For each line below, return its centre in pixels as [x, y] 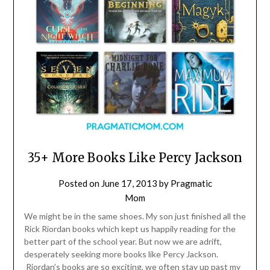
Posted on [80, 183]
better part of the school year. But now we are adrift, [123, 241]
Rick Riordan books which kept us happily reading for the [130, 228]
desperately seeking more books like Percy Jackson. [121, 254]
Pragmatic [191, 183]
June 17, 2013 [129, 183]
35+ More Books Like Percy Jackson [135, 157]
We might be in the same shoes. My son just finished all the [135, 216]
